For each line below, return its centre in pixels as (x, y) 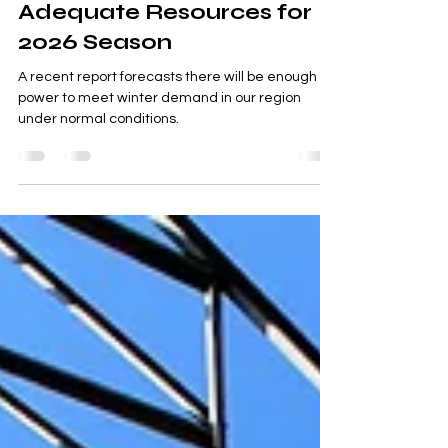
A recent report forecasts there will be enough (167, 110)
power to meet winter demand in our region (159, 131)
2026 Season (95, 75)
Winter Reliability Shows (163, 15)
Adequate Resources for (165, 45)
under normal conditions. (98, 152)
